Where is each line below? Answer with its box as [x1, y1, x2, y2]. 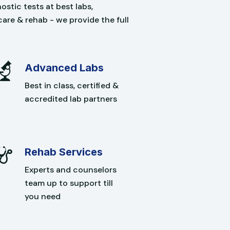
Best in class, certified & [25, 80, 119, 91]
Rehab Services [25, 145, 103, 158]
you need [25, 190, 61, 202]
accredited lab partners [25, 93, 118, 104]
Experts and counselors [25, 164, 117, 175]
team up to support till [25, 177, 113, 188]
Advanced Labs [25, 61, 104, 74]
